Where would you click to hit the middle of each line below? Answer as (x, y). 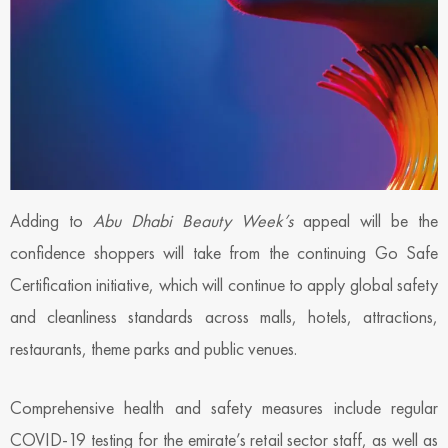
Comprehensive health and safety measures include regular (224, 407)
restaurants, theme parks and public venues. (153, 348)
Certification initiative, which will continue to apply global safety (224, 284)
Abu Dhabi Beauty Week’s (193, 220)
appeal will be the (365, 220)
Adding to (51, 220)
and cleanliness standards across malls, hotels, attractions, (224, 316)
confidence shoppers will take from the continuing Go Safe (224, 252)
